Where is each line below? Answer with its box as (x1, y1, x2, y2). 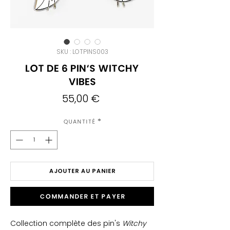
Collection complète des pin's (10, 218, 122, 228)
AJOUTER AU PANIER (49, 167, 116, 175)
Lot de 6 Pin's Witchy (25, 62, 139, 74)
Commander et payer (39, 193, 125, 200)
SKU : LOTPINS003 (56, 47, 108, 56)
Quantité (63, 119, 95, 125)
